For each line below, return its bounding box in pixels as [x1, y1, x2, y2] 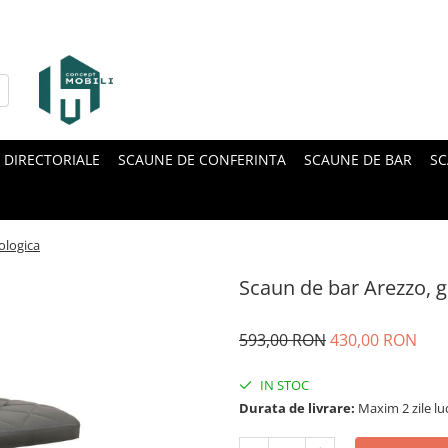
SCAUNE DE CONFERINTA [118, 150, 286, 169]
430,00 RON [330, 329, 417, 351]
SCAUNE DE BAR [304, 150, 412, 169]
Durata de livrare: [239, 399, 355, 417]
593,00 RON [239, 329, 326, 351]
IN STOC [257, 376, 309, 394]
